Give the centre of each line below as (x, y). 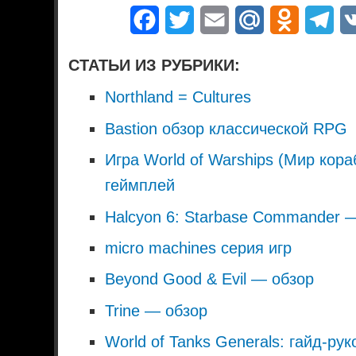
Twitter (213, 20)
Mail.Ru (286, 20)
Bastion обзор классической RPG (226, 128)
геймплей (139, 186)
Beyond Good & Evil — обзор (209, 279)
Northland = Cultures (178, 97)
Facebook (188, 20)
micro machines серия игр (198, 248)
